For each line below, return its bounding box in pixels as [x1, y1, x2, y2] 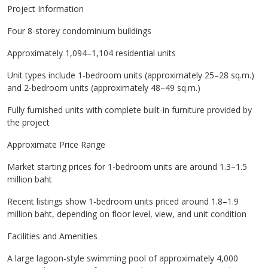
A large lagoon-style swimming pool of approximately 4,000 [7, 252, 238, 264]
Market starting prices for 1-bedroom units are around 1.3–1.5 [7, 161, 247, 172]
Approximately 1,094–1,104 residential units [7, 47, 176, 59]
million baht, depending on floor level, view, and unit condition [7, 208, 246, 220]
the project [7, 117, 50, 128]
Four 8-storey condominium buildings [7, 25, 151, 36]
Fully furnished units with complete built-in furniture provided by [7, 104, 252, 115]
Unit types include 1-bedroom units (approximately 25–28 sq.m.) [7, 69, 254, 81]
